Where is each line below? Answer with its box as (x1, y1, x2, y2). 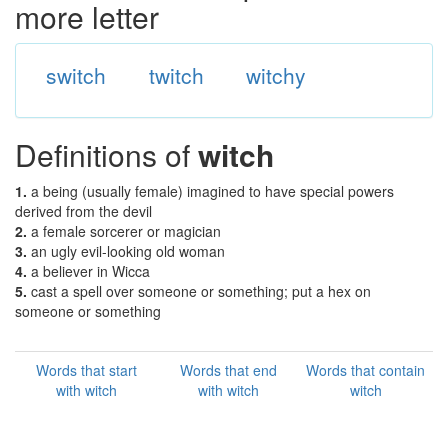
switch (45, 60, 106, 90)
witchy (246, 60, 307, 90)
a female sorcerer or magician (31, 221, 221, 241)
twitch (148, 60, 204, 90)
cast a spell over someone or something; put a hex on (31, 281, 371, 301)
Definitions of (15, 133, 198, 176)
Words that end (179, 360, 277, 380)
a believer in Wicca (31, 261, 150, 281)
